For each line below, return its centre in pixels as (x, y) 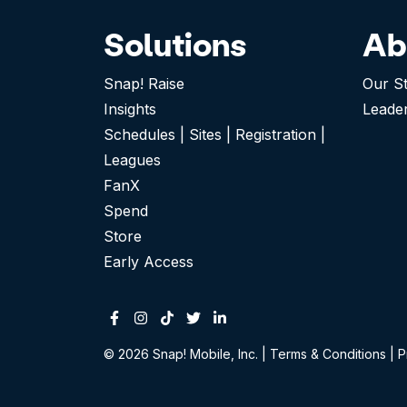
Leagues (132, 160)
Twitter (209, 316)
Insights (130, 109)
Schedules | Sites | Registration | (214, 135)
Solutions (175, 44)
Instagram (167, 316)
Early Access (149, 262)
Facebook (141, 316)
